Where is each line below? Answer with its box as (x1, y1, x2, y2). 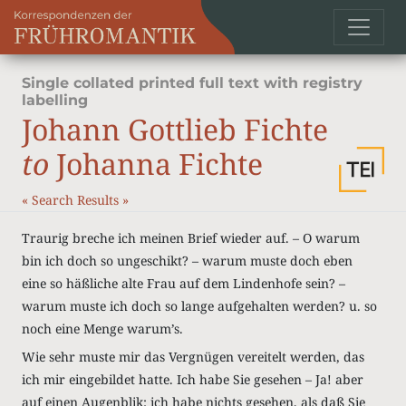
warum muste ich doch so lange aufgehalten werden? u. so (22, 297, 377, 314)
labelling (22, 92, 88, 109)
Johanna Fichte (49, 144, 263, 183)
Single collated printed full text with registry (22, 74, 362, 92)
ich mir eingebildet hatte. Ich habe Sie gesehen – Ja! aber (22, 371, 363, 388)
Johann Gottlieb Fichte (22, 110, 328, 149)
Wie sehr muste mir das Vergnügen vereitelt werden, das (22, 348, 364, 365)
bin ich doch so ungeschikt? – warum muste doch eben (22, 252, 353, 269)
